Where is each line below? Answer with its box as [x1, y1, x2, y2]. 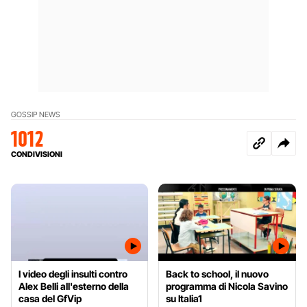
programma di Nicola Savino [166, 280, 288, 292]
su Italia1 [166, 292, 203, 304]
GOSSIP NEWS [11, 109, 60, 119]
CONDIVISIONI [11, 149, 62, 159]
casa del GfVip [19, 292, 82, 304]
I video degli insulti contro [19, 267, 127, 280]
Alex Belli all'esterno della [19, 280, 129, 292]
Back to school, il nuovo [166, 267, 269, 280]
